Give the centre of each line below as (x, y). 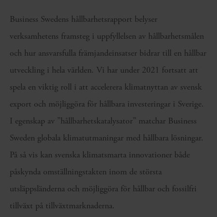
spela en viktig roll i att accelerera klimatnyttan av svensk (106, 87)
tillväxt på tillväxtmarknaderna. (62, 206)
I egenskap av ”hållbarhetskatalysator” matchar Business (103, 121)
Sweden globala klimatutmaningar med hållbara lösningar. (107, 138)
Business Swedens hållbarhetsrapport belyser (84, 19)
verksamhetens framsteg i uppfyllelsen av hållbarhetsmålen (107, 36)
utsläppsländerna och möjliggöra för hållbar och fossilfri (103, 189)
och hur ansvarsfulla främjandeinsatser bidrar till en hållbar (108, 53)
